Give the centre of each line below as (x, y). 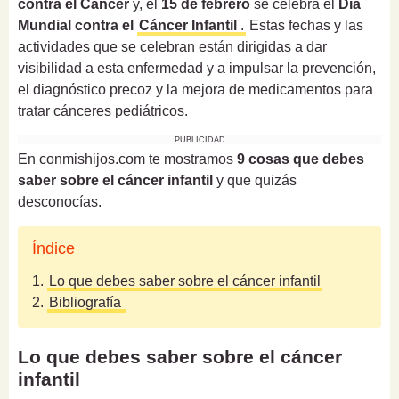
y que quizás (255, 181)
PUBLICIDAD (199, 140)
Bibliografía (87, 303)
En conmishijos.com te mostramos (126, 159)
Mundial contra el (77, 26)
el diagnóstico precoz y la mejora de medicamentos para (195, 90)
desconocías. (60, 202)
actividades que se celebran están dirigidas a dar (172, 47)
